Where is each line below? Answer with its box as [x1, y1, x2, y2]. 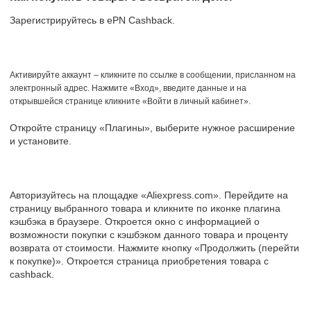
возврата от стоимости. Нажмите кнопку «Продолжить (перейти [10, 242, 299, 253]
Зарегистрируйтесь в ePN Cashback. [10, 14, 175, 26]
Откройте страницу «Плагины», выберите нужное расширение [10, 121, 295, 133]
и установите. [10, 135, 72, 146]
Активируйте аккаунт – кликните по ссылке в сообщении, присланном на [10, 69, 296, 80]
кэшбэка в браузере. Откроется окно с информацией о [10, 215, 260, 227]
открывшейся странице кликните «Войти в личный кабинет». [10, 96, 251, 106]
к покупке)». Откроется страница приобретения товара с [10, 255, 269, 267]
